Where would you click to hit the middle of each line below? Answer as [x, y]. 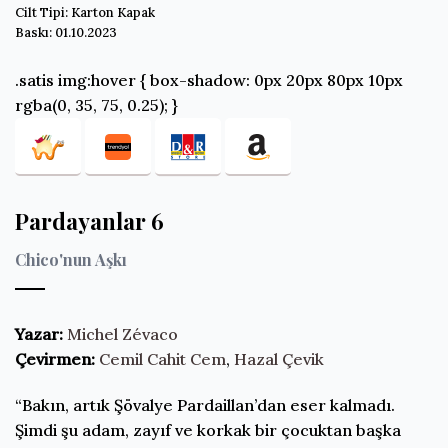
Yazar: [39, 333]
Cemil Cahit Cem [162, 358]
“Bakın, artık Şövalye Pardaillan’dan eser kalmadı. [205, 404]
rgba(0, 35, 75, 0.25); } [96, 104]
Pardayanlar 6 [89, 220]
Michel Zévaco [122, 333]
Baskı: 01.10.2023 [66, 32]
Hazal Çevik [279, 358]
